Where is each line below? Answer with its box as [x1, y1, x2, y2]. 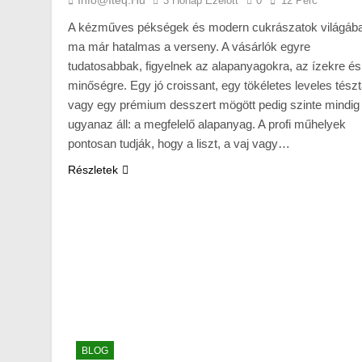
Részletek [68, 162, 118, 176]
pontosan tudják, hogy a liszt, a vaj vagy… [68, 136, 290, 150]
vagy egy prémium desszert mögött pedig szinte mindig [68, 97, 360, 112]
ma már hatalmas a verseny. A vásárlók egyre [68, 39, 310, 53]
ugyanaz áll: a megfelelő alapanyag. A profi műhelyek [68, 116, 346, 131]
